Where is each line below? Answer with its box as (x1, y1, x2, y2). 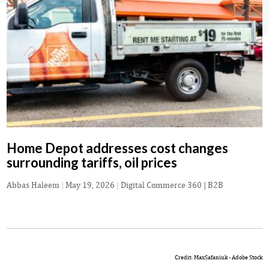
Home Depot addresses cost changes (7, 140, 228, 157)
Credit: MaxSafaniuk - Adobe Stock (175, 253, 262, 261)
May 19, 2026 (65, 180, 115, 190)
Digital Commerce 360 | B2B (121, 180, 223, 190)
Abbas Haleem (7, 180, 59, 190)
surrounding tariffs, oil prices (7, 154, 177, 171)
